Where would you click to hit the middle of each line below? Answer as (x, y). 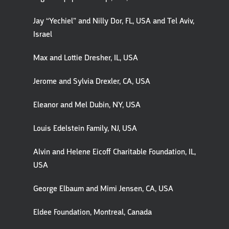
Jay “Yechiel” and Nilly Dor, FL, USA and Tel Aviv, (114, 21)
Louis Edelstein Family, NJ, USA (85, 128)
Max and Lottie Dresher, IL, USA (86, 58)
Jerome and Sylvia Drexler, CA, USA (92, 81)
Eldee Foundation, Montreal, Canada (93, 212)
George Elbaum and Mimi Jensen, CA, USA (103, 189)
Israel (43, 34)
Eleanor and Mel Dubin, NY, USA (87, 105)
